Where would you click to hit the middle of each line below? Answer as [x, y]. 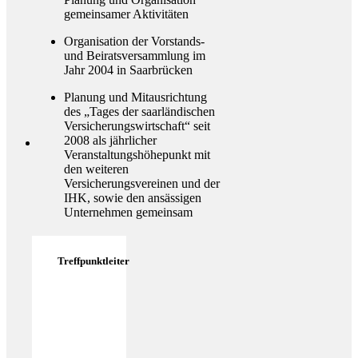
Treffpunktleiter [93, 261]
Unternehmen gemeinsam [128, 212]
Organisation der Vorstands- [134, 41]
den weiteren [96, 169]
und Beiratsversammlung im [135, 55]
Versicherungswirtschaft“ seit [137, 125]
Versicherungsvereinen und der [142, 183]
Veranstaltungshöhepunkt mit [137, 154]
